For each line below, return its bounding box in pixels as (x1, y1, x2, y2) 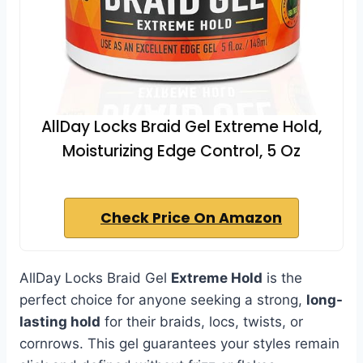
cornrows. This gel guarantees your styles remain (19, 335, 340, 352)
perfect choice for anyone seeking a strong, (19, 291, 306, 308)
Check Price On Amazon (100, 207, 282, 228)
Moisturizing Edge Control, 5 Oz (62, 139, 301, 162)
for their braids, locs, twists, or (100, 313, 303, 330)
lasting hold (19, 313, 100, 330)
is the (263, 269, 302, 286)
